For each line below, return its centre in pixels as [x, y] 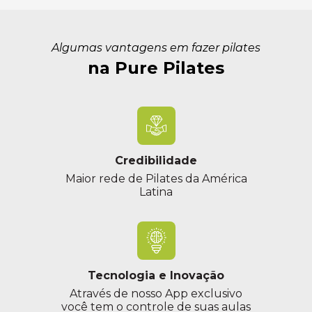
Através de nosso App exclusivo [156, 294]
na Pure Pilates [156, 68]
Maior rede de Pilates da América [156, 179]
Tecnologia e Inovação [156, 276]
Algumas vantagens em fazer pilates [156, 48]
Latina [156, 192]
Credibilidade [156, 161]
